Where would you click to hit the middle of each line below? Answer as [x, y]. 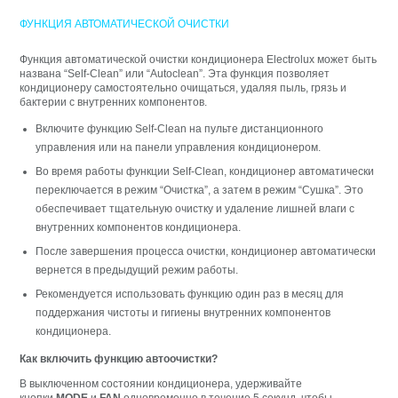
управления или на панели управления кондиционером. [179, 147]
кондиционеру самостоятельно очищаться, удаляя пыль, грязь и [183, 88]
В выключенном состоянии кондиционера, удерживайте [161, 383]
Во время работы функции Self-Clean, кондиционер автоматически [205, 171]
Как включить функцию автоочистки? [119, 358]
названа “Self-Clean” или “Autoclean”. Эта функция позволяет [175, 73]
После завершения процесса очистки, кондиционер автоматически [206, 251]
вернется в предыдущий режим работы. [137, 270]
